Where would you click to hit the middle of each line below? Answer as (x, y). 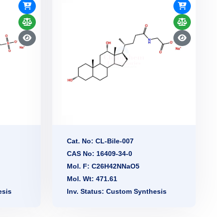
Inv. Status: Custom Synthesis (117, 192)
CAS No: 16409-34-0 (100, 154)
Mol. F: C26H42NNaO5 (103, 166)
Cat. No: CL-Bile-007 (100, 141)
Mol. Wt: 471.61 (92, 179)
